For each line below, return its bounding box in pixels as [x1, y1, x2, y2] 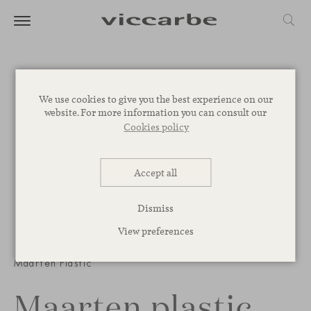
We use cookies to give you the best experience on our [38, 92, 273, 106]
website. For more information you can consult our [44, 105, 267, 119]
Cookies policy [124, 120, 190, 134]
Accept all [134, 165, 177, 179]
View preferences [117, 224, 194, 237]
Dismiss [137, 201, 174, 215]
